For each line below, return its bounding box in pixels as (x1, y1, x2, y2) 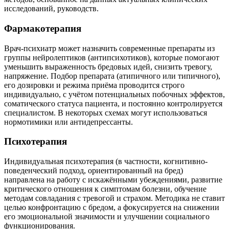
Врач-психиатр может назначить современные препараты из (4, 43, 215, 53)
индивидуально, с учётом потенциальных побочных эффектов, (4, 89, 225, 99)
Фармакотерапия (4, 22, 81, 34)
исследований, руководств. (4, 4, 99, 13)
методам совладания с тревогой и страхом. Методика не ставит (4, 194, 225, 203)
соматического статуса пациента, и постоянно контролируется (4, 99, 222, 108)
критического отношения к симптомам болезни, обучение (4, 185, 207, 194)
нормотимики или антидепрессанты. (4, 117, 133, 126)
